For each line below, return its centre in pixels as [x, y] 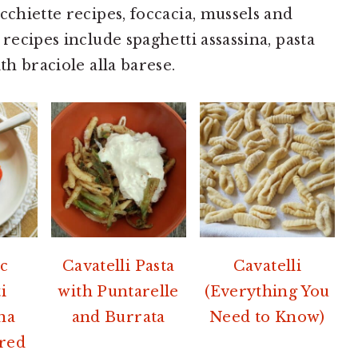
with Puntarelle [118, 292]
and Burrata [118, 318]
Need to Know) [267, 318]
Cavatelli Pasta [118, 267]
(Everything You [267, 292]
